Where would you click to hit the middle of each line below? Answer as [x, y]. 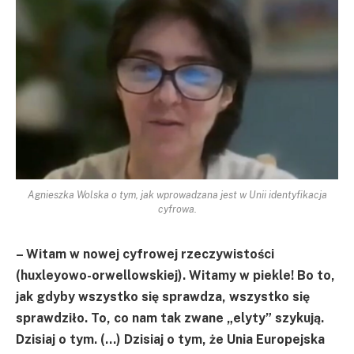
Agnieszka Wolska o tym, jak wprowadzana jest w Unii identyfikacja [177, 194]
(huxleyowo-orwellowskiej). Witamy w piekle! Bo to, [175, 275]
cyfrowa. [177, 209]
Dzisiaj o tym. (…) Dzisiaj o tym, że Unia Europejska [170, 339]
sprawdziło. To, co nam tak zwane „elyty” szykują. [170, 318]
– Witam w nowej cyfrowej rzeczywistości [145, 254]
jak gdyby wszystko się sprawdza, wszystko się [163, 296]
